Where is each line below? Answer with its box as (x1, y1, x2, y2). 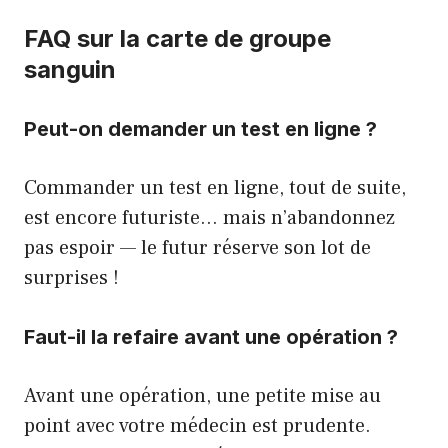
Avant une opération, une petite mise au (24, 383, 381, 409)
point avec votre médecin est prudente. (24, 413, 371, 439)
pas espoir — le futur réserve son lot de (24, 235, 371, 261)
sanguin (24, 55, 116, 84)
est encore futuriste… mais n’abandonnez (24, 205, 395, 231)
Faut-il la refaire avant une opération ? (24, 325, 398, 349)
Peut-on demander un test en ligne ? (24, 117, 377, 141)
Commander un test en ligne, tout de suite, (24, 175, 406, 201)
